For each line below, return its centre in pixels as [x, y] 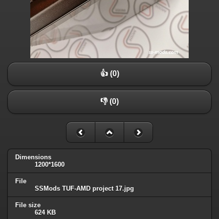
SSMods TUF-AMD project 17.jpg [84, 189]
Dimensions [33, 157]
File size [28, 205]
